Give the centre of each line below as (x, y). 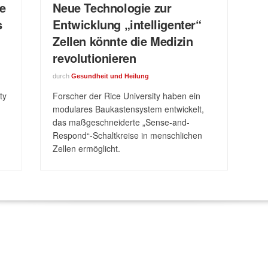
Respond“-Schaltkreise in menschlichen (128, 135)
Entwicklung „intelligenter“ (127, 24)
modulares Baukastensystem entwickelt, (129, 109)
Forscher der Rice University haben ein (127, 95)
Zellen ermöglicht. (87, 148)
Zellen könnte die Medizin (123, 41)
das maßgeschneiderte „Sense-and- (121, 122)
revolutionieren (95, 57)
